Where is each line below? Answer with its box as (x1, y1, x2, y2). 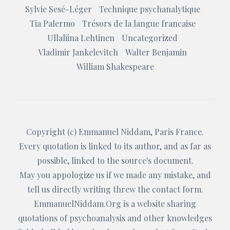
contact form (151, 183, 201, 195)
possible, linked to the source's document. (36, 155, 194, 166)
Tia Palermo (29, 17, 75, 29)
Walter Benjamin (125, 46, 187, 57)
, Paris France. (150, 126, 204, 137)
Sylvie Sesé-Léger (25, 3, 92, 14)
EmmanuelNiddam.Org (34, 198, 121, 209)
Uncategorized (122, 32, 178, 43)
